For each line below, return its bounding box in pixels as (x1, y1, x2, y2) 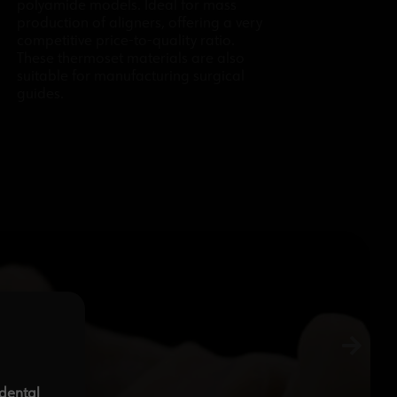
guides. (17, 88, 65, 102)
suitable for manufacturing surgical (17, 70, 245, 84)
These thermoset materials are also (17, 52, 245, 66)
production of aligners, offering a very (17, 17, 263, 31)
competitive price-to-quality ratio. (17, 35, 236, 49)
